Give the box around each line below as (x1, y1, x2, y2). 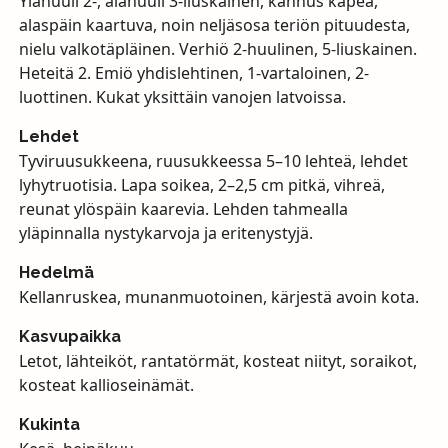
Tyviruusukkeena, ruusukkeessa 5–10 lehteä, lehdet (18, 149, 408, 172)
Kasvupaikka (18, 326, 121, 346)
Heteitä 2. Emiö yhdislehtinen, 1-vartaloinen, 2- (18, 61, 369, 84)
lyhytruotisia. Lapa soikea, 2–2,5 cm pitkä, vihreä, (18, 173, 385, 196)
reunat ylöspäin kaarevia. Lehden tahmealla (18, 197, 348, 220)
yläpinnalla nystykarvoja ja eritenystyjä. (18, 221, 313, 244)
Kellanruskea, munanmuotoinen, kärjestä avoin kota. (18, 285, 419, 308)
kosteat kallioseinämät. (18, 373, 194, 396)
